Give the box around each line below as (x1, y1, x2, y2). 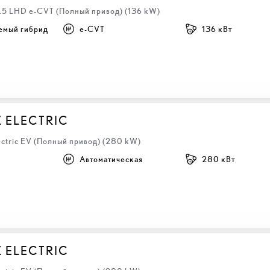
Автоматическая (80, 154, 143, 164)
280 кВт (202, 154, 236, 164)
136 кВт (202, 24, 233, 34)
